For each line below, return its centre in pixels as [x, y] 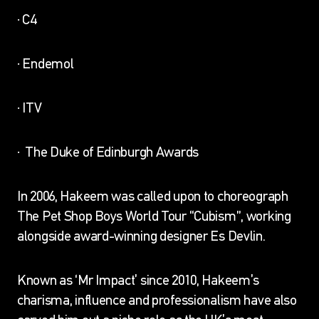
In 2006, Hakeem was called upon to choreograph [153, 196]
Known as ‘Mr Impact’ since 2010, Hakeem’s [138, 280]
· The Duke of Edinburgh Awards [108, 152]
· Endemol [46, 63]
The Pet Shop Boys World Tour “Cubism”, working [154, 216]
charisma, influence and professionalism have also [157, 300]
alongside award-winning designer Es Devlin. [141, 236]
